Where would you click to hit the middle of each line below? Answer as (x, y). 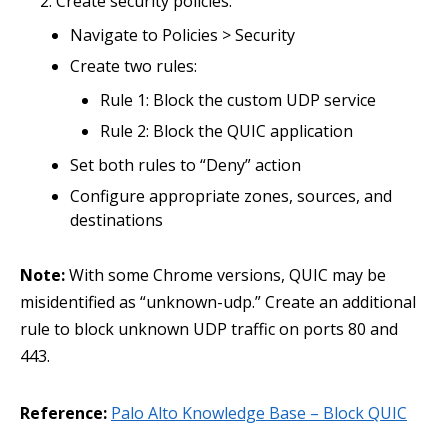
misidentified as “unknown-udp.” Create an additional (218, 302)
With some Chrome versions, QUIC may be (225, 275)
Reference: (63, 413)
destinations (116, 220)
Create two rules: (133, 66)
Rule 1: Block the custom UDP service (238, 100)
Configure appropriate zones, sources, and (231, 196)
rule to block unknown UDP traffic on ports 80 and (209, 329)
